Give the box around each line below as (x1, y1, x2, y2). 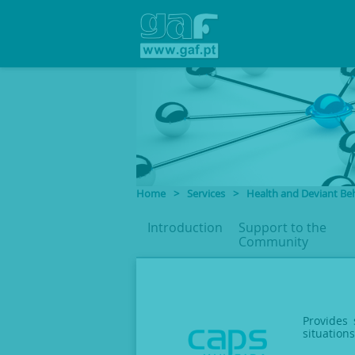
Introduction (147, 219, 223, 236)
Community (239, 233, 308, 250)
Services (187, 187, 225, 200)
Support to (239, 219, 307, 236)
